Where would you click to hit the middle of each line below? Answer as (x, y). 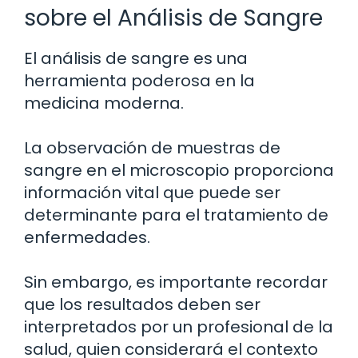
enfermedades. (87, 238)
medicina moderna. (104, 103)
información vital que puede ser (152, 193)
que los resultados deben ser (142, 305)
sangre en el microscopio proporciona (179, 171)
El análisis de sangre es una (136, 59)
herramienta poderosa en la (139, 81)
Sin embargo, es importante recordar (176, 282)
